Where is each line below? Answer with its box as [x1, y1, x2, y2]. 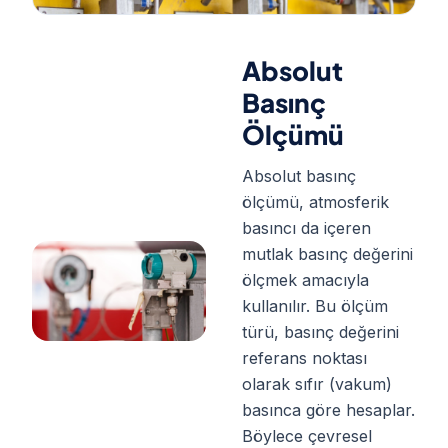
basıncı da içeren [242, 217, 371, 238]
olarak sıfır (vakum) [242, 373, 392, 394]
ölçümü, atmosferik [242, 191, 389, 212]
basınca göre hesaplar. [242, 399, 415, 420]
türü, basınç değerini [242, 321, 399, 342]
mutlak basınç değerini [242, 243, 413, 264]
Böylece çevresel [242, 425, 372, 446]
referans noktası [242, 347, 367, 368]
